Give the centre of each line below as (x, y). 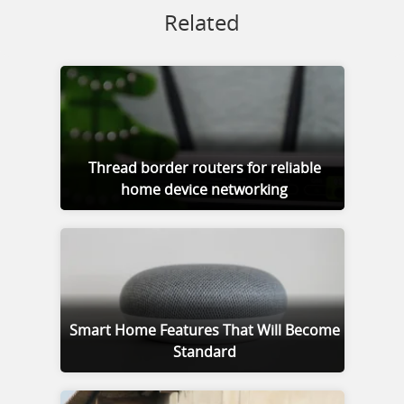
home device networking (204, 190)
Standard (204, 352)
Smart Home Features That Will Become (204, 331)
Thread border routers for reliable (204, 168)
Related (202, 24)
